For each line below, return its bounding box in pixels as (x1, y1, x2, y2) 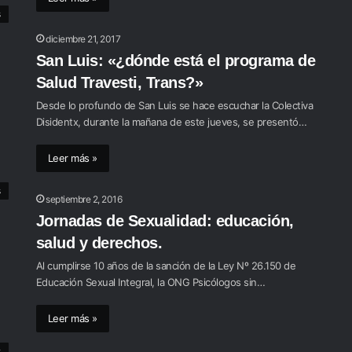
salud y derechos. (35, 234, 163, 251)
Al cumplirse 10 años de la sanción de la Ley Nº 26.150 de (35, 259, 296, 272)
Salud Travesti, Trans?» (35, 74, 203, 91)
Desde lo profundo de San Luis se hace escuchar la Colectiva (35, 99, 313, 112)
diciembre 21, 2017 (46, 33, 121, 45)
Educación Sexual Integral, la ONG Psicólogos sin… (35, 276, 266, 288)
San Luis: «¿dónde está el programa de (35, 52, 316, 69)
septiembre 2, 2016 (46, 193, 123, 205)
